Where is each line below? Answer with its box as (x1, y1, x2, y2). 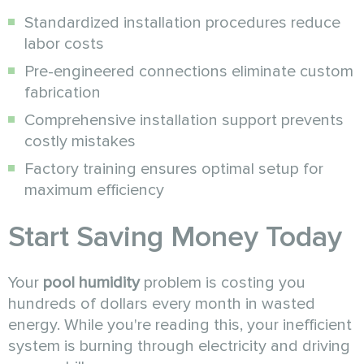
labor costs (24, 33, 104, 54)
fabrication (24, 82, 101, 102)
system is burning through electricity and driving (8, 336, 350, 356)
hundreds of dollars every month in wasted (8, 293, 315, 314)
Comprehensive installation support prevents (24, 110, 344, 130)
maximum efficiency (24, 180, 164, 200)
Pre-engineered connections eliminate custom (24, 61, 353, 81)
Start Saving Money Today (8, 219, 342, 255)
